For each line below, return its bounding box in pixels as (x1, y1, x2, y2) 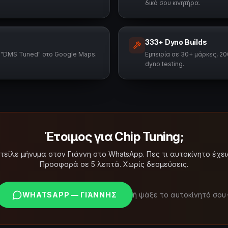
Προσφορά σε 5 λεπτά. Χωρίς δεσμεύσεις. (40, 160, 188, 168)
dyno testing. (145, 60, 184, 68)
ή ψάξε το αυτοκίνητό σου (133, 190, 226, 199)
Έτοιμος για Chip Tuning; (44, 129, 184, 144)
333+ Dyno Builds (145, 38, 207, 46)
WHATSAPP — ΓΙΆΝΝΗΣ (22, 190, 117, 199)
